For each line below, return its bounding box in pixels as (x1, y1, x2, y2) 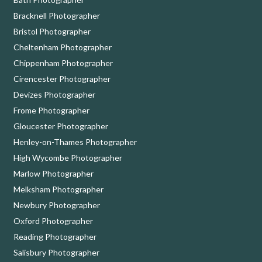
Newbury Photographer (13, 199, 100, 210)
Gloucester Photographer (13, 120, 108, 131)
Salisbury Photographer (13, 247, 99, 257)
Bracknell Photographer (13, 10, 100, 20)
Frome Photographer (13, 105, 89, 115)
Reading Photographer (13, 231, 96, 242)
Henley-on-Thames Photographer (13, 136, 137, 147)
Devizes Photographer (13, 89, 95, 99)
